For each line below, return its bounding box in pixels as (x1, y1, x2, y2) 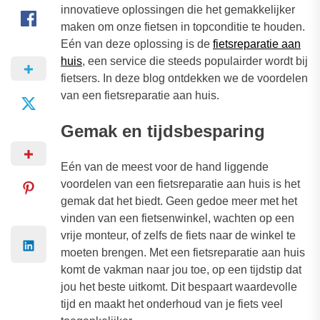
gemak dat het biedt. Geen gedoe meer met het (61, 195, 297, 208)
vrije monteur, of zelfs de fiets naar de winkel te (61, 229, 296, 242)
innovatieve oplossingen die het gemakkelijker (61, 4, 295, 16)
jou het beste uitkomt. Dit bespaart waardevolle (61, 281, 297, 294)
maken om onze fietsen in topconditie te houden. (61, 21, 305, 34)
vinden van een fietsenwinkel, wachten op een (61, 212, 294, 225)
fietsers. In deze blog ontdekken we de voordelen (61, 72, 308, 85)
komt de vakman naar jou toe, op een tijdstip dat (61, 264, 301, 276)
